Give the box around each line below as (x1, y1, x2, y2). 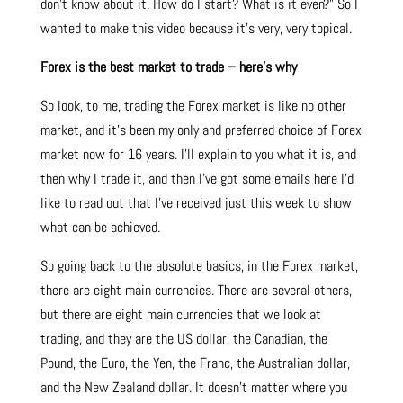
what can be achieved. (40, 218, 160, 237)
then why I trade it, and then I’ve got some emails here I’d (40, 169, 354, 189)
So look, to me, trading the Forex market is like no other (40, 96, 346, 116)
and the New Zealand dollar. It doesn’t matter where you (40, 378, 347, 398)
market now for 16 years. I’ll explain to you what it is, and (40, 145, 356, 165)
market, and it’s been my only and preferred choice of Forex (40, 121, 362, 140)
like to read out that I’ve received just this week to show (40, 193, 352, 213)
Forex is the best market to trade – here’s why (40, 58, 297, 77)
